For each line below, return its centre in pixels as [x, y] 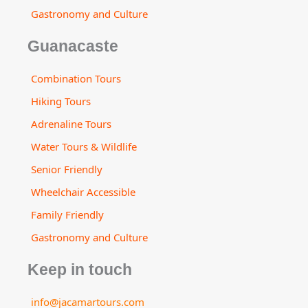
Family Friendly [67, 215]
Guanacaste [73, 47]
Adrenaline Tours [71, 124]
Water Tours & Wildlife [84, 147]
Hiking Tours [61, 101]
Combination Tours [76, 79]
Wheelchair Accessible [83, 192]
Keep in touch [80, 270]
